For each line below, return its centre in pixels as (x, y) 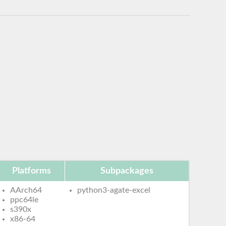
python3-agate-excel (114, 190)
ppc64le (24, 200)
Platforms (31, 171)
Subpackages (127, 171)
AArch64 (26, 190)
